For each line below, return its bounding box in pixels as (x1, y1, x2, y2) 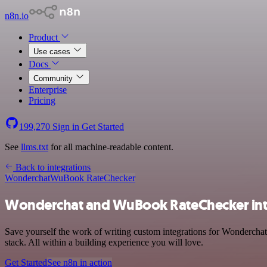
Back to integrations (13, 162, 91, 172)
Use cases (33, 47, 73, 56)
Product (29, 32, 60, 42)
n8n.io (5, 11, 29, 21)
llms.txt (21, 142, 48, 152)
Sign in (50, 122, 82, 132)
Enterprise (29, 85, 67, 95)
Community (33, 74, 75, 83)
